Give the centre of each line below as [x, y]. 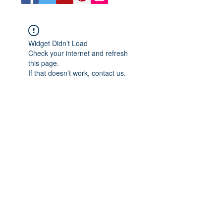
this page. [44, 63]
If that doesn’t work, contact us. [77, 73]
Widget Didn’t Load [58, 43]
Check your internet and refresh [78, 53]
